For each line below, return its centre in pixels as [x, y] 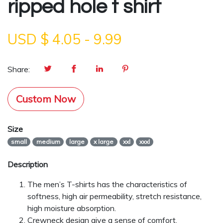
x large [104, 142]
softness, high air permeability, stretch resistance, [114, 196]
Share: [19, 69]
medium [48, 142]
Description [28, 164]
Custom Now [46, 99]
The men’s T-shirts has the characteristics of [107, 184]
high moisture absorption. [72, 208]
